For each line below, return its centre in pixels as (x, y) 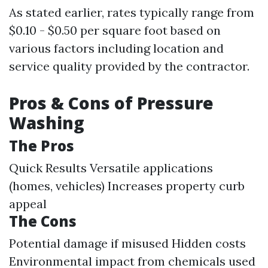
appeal (28, 204)
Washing (47, 123)
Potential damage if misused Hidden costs (127, 243)
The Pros (42, 146)
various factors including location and (116, 48)
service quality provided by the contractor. (129, 66)
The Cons (43, 221)
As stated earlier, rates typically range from (132, 12)
